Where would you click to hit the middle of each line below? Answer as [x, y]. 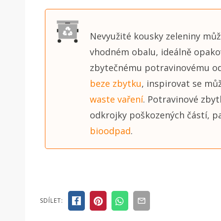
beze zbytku [116, 83]
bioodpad [110, 130]
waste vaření [116, 99]
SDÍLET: [52, 200]
